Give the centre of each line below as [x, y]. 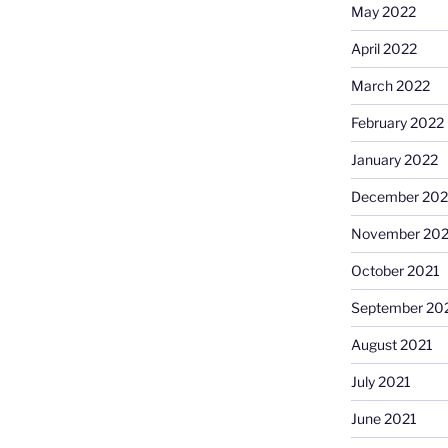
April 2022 [383, 49]
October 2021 [395, 271]
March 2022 [390, 86]
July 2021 [380, 382]
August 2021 [391, 345]
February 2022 [397, 123]
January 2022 [394, 160]
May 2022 [383, 12]
